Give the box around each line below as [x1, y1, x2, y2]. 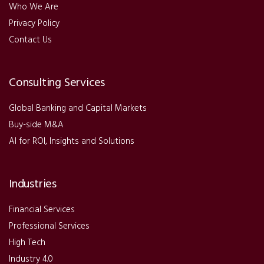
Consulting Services [9, 73, 105, 93]
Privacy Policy [9, 16, 60, 31]
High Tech [9, 235, 45, 250]
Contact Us [9, 32, 52, 47]
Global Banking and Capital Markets [9, 101, 147, 115]
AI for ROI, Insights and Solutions [9, 134, 134, 148]
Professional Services [9, 219, 90, 233]
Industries [9, 174, 57, 194]
